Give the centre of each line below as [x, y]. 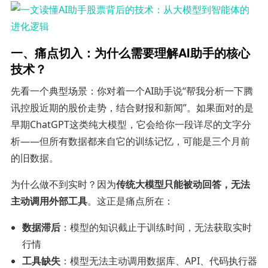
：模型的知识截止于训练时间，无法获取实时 [156, 227]
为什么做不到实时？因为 [63, 184]
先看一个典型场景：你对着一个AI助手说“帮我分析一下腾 [132, 91]
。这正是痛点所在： [130, 201]
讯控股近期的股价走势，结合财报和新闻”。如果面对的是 [132, 107]
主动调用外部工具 [49, 201]
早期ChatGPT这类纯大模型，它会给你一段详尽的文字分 [131, 124]
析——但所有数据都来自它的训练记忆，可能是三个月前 [130, 141]
